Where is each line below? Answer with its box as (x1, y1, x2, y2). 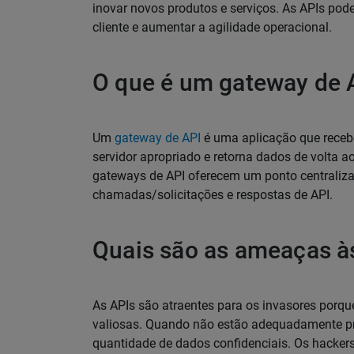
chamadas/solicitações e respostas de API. (92, 187, 333, 203)
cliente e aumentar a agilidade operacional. (92, 20, 332, 36)
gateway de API (115, 130, 201, 146)
